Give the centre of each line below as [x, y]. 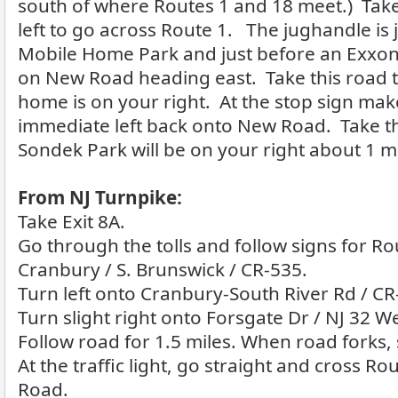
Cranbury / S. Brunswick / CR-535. [163, 269]
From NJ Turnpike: [100, 197]
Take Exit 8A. [72, 221]
